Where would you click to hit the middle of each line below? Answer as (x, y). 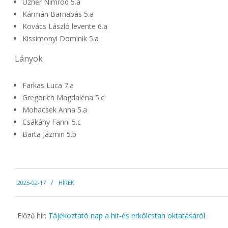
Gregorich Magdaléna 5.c (63, 97)
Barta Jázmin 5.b (49, 134)
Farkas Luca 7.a (48, 85)
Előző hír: (33, 216)
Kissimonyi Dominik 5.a (61, 39)
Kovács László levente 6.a (65, 26)
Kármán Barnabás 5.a (58, 14)
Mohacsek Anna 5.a (55, 109)
